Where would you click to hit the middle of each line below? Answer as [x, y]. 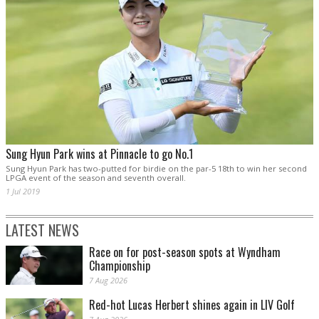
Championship [120, 265]
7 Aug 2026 [108, 280]
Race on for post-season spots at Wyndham [185, 252]
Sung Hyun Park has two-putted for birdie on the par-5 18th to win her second [156, 168]
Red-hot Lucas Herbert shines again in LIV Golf [192, 304]
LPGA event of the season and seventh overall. [96, 177]
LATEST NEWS [42, 230]
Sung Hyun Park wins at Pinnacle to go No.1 [99, 153]
